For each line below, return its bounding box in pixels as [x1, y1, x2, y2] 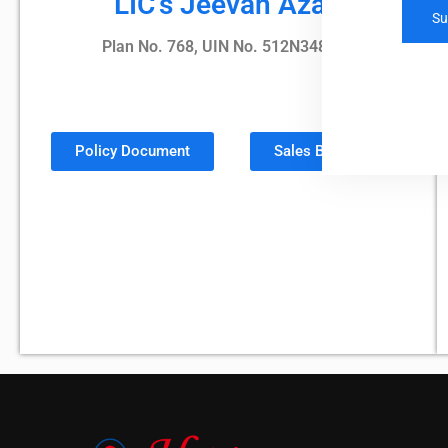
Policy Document [74, 142, 190, 160]
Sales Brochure [273, 142, 375, 160]
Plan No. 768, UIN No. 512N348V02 [101, 37, 355, 56]
